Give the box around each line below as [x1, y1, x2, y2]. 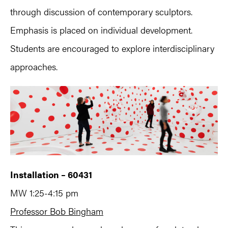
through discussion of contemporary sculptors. [10, 5, 192, 18]
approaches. [10, 60, 58, 73]
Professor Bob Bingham [10, 204, 103, 217]
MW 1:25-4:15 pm [10, 186, 78, 199]
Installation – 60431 [10, 167, 92, 181]
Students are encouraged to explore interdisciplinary [10, 41, 214, 54]
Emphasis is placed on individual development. [10, 23, 192, 36]
